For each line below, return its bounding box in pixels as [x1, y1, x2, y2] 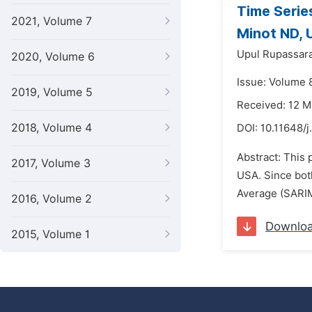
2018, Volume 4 [11, 121, 92, 134]
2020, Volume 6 [11, 50, 95, 63]
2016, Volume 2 [11, 192, 92, 205]
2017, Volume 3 [11, 157, 91, 170]
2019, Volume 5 [11, 86, 93, 99]
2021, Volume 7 [11, 15, 92, 28]
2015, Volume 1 [11, 228, 90, 241]
